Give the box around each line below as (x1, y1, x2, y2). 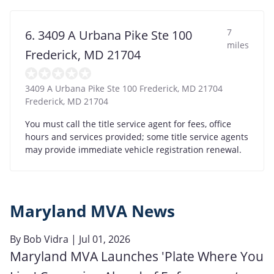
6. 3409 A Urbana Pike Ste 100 (25, 26, 192, 43)
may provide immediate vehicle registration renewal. (25, 143, 242, 155)
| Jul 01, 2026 (68, 232, 130, 246)
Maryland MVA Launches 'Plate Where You (10, 247, 264, 265)
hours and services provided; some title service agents (25, 130, 248, 143)
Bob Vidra (23, 232, 68, 246)
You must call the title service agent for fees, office (25, 117, 231, 130)
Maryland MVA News (10, 200, 175, 222)
